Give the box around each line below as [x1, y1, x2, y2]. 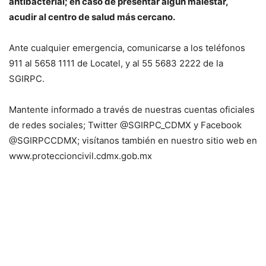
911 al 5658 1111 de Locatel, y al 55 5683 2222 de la [9, 57, 223, 69]
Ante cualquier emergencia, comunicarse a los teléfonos [9, 42, 245, 53]
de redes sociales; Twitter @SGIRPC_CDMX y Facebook [9, 119, 242, 131]
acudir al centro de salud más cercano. [9, 11, 175, 23]
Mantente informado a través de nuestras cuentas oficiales [9, 103, 255, 115]
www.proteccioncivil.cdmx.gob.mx [9, 150, 152, 161]
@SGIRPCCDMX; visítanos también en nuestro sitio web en [9, 134, 257, 146]
